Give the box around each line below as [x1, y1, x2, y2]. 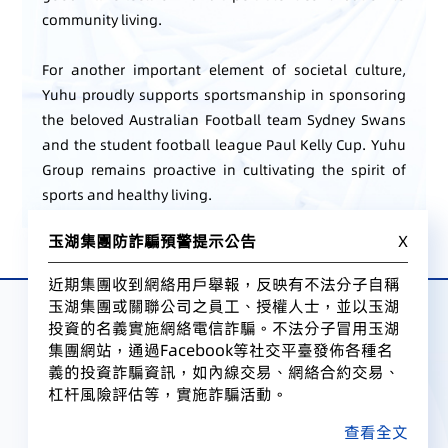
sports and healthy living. [42, 184, 213, 205]
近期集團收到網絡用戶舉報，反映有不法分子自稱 [48, 273, 400, 295]
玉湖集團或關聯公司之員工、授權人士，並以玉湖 [48, 295, 400, 317]
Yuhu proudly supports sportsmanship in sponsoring [42, 84, 406, 105]
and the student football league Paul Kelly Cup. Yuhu [42, 134, 406, 155]
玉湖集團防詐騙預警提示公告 [48, 230, 256, 252]
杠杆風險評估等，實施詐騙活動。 [48, 383, 288, 405]
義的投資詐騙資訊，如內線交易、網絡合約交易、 [48, 361, 400, 383]
